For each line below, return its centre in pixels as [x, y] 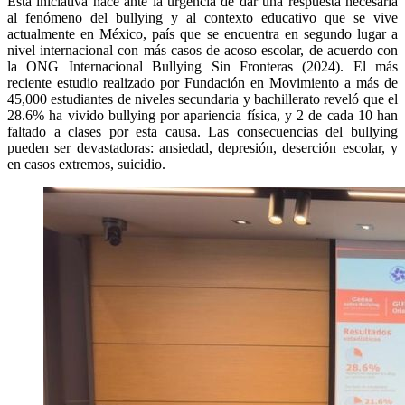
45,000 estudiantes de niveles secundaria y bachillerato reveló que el [202, 99]
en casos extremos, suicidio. [86, 164]
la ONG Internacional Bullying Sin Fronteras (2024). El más [202, 66]
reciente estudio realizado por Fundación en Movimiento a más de [202, 82]
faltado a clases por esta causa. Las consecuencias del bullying [202, 131]
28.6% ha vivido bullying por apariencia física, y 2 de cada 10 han [202, 115]
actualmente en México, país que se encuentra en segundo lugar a [202, 33]
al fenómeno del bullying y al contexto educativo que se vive [202, 17]
